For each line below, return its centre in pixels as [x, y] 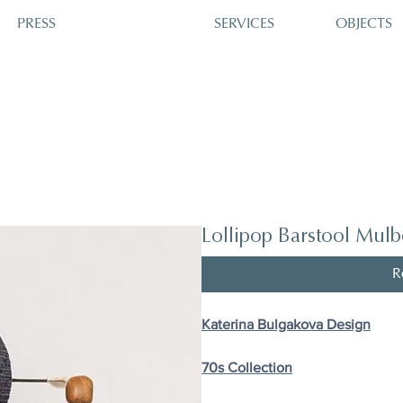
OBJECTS [364, 25]
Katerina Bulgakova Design [286, 324]
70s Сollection [247, 367]
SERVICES [245, 24]
